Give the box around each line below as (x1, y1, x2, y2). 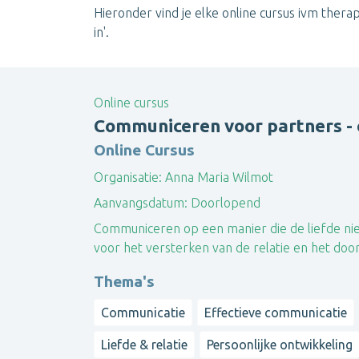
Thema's (94, 272, 155, 290)
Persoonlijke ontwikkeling (207, 337, 353, 353)
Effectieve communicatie (204, 305, 348, 320)
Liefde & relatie (101, 337, 188, 353)
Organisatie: (94, 169, 162, 184)
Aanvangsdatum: (94, 195, 188, 210)
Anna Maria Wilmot (162, 169, 273, 184)
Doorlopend (188, 195, 260, 210)
